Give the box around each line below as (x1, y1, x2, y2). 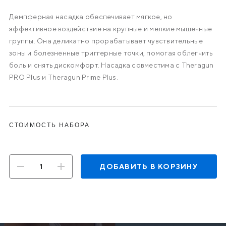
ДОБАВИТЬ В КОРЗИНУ (100, 162, 198, 171)
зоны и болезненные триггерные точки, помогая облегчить (9, 49, 213, 57)
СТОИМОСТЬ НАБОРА (9, 122, 90, 129)
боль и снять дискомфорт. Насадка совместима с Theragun (9, 61, 214, 69)
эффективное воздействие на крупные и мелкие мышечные (9, 25, 212, 33)
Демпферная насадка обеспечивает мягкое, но (9, 13, 173, 21)
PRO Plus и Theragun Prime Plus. (9, 73, 118, 81)
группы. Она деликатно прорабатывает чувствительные (9, 37, 203, 45)
